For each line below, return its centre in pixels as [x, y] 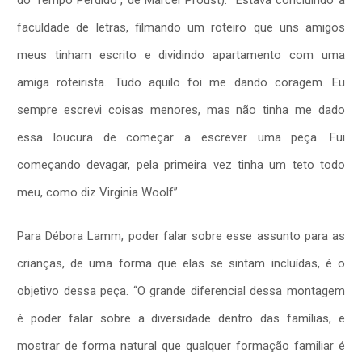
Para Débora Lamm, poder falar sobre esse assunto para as [181, 236]
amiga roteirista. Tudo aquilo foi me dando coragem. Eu [181, 82]
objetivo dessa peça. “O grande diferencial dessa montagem [181, 290]
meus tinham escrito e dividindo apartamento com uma [181, 55]
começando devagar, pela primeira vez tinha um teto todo [181, 164]
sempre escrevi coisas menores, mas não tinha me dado [181, 109]
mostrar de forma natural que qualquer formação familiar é [181, 345]
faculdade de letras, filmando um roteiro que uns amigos [181, 27]
